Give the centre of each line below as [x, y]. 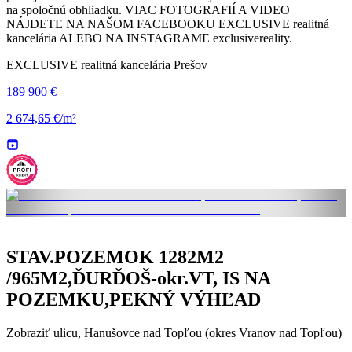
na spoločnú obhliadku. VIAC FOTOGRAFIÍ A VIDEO [148, 10]
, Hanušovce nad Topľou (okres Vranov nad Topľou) [210, 332]
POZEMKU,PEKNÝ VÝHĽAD [134, 299]
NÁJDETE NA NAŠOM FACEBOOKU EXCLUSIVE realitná [168, 24]
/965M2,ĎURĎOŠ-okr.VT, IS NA [138, 278]
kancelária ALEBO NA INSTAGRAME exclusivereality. [149, 38]
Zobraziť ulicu [42, 332]
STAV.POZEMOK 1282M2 [115, 257]
